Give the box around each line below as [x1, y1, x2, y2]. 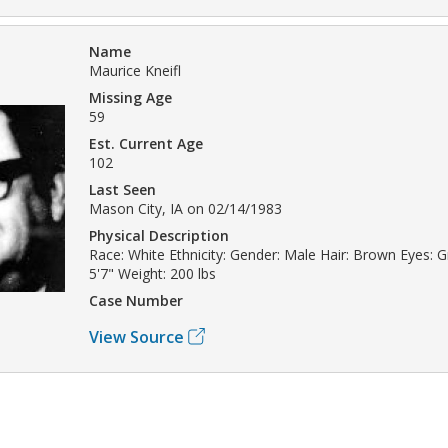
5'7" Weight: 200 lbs [89, 263, 216, 283]
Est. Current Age [89, 133, 203, 153]
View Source [89, 325, 184, 348]
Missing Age [89, 87, 172, 107]
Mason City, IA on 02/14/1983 [89, 198, 282, 218]
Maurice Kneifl [89, 60, 181, 80]
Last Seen [89, 179, 156, 199]
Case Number [89, 290, 183, 310]
